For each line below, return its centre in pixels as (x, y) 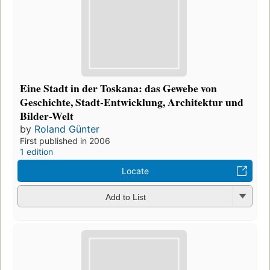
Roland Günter (67, 129)
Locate (135, 171)
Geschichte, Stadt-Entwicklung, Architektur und (132, 102)
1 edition (36, 152)
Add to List (125, 197)
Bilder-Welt (47, 116)
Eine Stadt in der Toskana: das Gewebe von (118, 88)
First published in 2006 (65, 141)
